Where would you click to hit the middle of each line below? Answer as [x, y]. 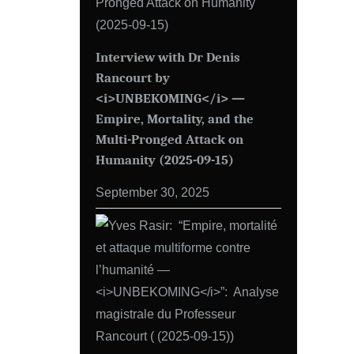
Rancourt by [133, 77]
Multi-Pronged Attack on [169, 139]
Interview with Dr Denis [168, 56]
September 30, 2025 [153, 192]
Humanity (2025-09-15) [165, 159]
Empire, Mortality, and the [175, 118]
